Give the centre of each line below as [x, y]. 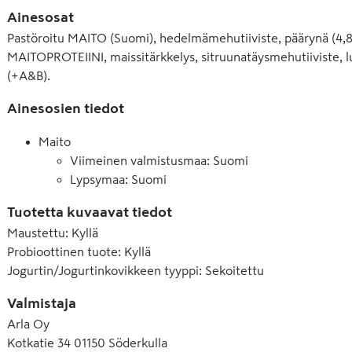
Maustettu [36, 232]
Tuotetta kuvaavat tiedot [90, 212]
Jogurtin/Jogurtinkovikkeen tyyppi [103, 270]
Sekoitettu [235, 270]
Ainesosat [40, 17]
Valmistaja [42, 303]
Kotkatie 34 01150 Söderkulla [87, 342]
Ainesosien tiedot [66, 108]
